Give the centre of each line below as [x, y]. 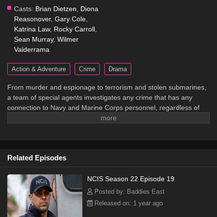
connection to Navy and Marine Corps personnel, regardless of [103, 108]
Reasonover [32, 19]
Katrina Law [32, 29]
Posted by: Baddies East [129, 192]
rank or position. [32, 118]
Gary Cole [70, 19]
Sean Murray [34, 39]
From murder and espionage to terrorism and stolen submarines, [107, 87]
